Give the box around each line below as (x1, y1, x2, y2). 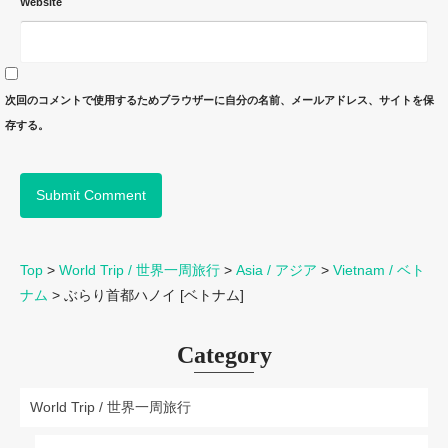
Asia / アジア (236, 262, 317, 279)
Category (176, 342, 272, 369)
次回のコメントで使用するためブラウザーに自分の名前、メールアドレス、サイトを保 (5, 94, 434, 107)
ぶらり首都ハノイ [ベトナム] (64, 287, 244, 304)
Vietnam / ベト (333, 262, 425, 279)
